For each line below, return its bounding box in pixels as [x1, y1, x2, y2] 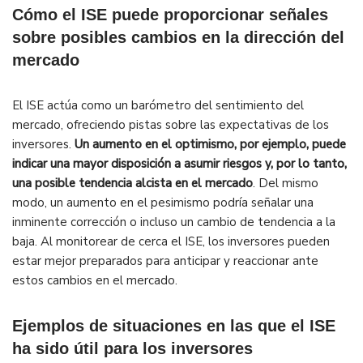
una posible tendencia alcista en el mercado [12, 175, 253, 192]
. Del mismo [253, 175, 318, 192]
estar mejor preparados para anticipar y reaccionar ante [12, 253, 318, 270]
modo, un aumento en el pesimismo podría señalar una [12, 194, 314, 211]
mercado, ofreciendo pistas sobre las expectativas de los [12, 117, 329, 134]
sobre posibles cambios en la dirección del [12, 28, 344, 47]
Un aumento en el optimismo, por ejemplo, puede [75, 136, 346, 153]
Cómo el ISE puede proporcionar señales [12, 6, 328, 24]
